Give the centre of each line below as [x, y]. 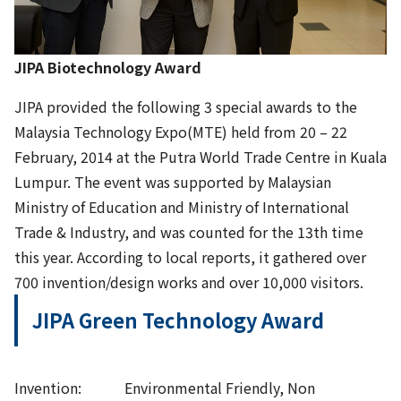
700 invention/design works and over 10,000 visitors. [189, 282]
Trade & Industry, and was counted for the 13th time [189, 231]
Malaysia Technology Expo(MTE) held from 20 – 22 [181, 131]
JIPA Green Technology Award [179, 320]
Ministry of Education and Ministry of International [182, 206]
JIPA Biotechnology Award [108, 67]
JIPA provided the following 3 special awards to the [186, 106]
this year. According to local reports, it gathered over [190, 256]
